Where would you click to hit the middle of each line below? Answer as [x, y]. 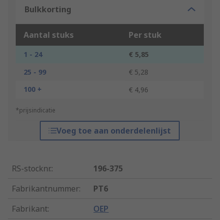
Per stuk [145, 35]
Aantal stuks [49, 35]
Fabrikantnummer [45, 189]
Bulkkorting [48, 10]
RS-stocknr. [32, 169]
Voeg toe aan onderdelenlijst [114, 131]
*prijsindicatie [36, 110]
